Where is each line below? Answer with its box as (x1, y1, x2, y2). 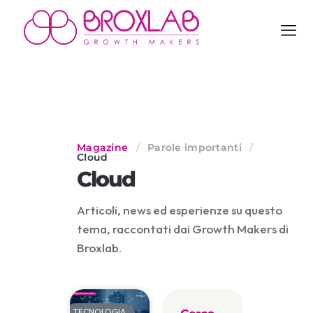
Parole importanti (144, 141, 245, 154)
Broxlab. (77, 240, 122, 255)
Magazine (77, 141, 129, 154)
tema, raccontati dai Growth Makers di (77, 221, 289, 236)
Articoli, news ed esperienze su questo (77, 203, 282, 217)
